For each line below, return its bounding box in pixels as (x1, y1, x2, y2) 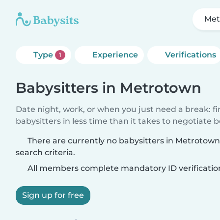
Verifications (165, 50, 216, 59)
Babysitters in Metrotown (16, 79, 201, 96)
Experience (92, 50, 138, 59)
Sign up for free (22, 191, 84, 200)
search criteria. (16, 148, 75, 157)
